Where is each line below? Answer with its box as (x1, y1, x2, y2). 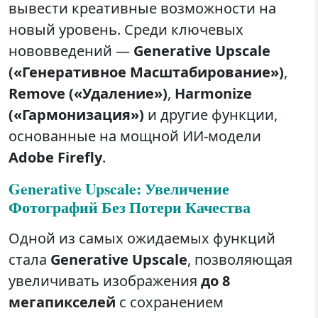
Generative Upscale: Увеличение (9, 177, 229, 200)
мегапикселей (9, 292, 116, 312)
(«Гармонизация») (9, 105, 144, 125)
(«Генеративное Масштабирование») (9, 62, 284, 82)
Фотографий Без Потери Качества (9, 196, 251, 219)
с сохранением (116, 292, 224, 312)
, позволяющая (187, 250, 292, 270)
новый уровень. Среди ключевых (9, 20, 243, 40)
